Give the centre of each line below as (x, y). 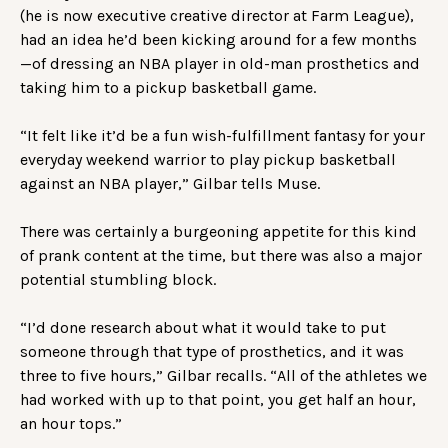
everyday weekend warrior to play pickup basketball (208, 160)
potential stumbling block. (120, 280)
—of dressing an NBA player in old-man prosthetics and (220, 64)
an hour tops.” (73, 424)
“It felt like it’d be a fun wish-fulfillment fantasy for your (222, 136)
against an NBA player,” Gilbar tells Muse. (172, 184)
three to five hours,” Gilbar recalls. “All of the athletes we (223, 376)
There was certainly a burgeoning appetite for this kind (218, 232)
